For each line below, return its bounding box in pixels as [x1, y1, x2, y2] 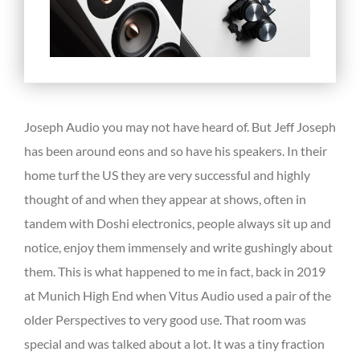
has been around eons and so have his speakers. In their [24, 142, 327, 158]
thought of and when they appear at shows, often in [24, 190, 306, 207]
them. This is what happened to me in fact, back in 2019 [24, 263, 325, 279]
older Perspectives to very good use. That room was [24, 311, 306, 327]
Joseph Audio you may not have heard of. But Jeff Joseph [24, 118, 336, 134]
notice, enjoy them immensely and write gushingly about [24, 239, 333, 255]
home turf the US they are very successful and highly [24, 166, 310, 182]
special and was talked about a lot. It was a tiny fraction [24, 335, 325, 351]
